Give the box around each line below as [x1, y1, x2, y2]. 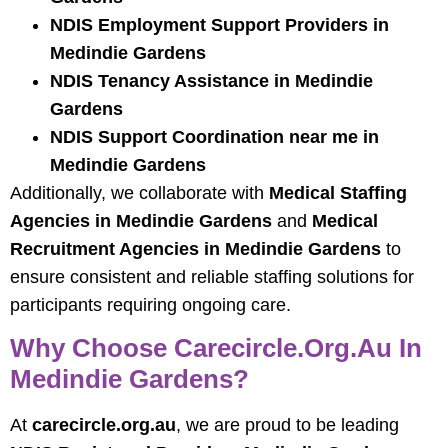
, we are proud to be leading [176, 415, 399, 436]
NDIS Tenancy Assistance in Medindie [50, 71, 373, 92]
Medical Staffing [269, 183, 407, 204]
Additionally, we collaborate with [10, 183, 269, 204]
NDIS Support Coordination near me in [50, 127, 379, 148]
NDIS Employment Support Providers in [50, 15, 389, 36]
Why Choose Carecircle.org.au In [10, 333, 422, 364]
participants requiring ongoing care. [10, 295, 291, 316]
